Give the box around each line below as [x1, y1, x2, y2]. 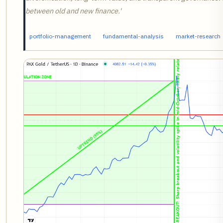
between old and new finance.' [25, 6, 121, 16]
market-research [176, 32, 221, 40]
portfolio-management [29, 32, 91, 40]
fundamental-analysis [103, 32, 164, 40]
